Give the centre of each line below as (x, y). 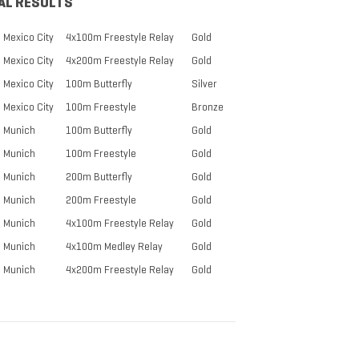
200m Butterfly (99, 177)
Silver (204, 84)
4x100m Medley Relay (114, 247)
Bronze (208, 107)
